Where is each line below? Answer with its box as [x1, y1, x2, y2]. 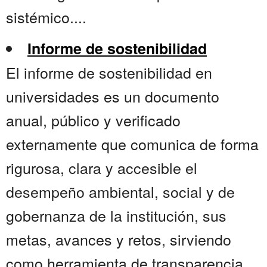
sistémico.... [6, 6, 86, 28]
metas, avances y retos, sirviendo [6, 228, 231, 250]
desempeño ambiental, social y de [6, 181, 235, 203]
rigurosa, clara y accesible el [6, 157, 197, 179]
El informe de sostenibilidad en [6, 61, 212, 83]
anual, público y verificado [6, 109, 181, 131]
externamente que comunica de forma [6, 133, 259, 155]
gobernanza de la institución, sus [6, 204, 226, 226]
